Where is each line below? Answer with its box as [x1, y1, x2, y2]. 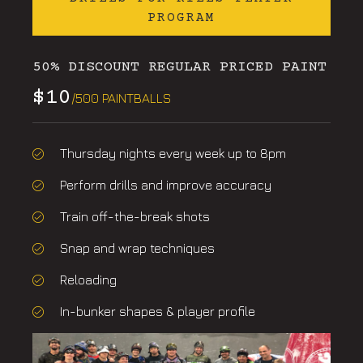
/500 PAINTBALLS [71, 91, 171, 106]
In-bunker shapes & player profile [59, 304, 255, 319]
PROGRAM [147, 10, 216, 25]
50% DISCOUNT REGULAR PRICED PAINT [32, 59, 327, 76]
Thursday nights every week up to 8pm [59, 146, 286, 161]
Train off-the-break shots [59, 209, 210, 224]
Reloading [59, 272, 117, 288]
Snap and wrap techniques [59, 241, 215, 256]
